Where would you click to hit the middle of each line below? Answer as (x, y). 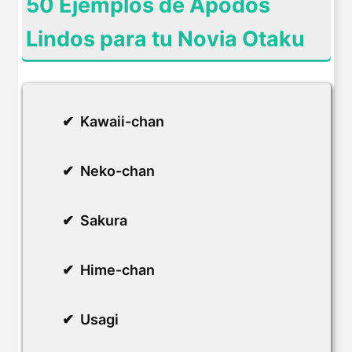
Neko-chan (117, 170)
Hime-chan (117, 269)
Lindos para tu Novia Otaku (165, 38)
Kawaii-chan (122, 121)
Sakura (104, 220)
